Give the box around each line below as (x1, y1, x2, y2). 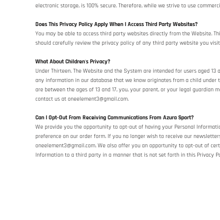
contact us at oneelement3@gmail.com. (35, 95, 129, 103)
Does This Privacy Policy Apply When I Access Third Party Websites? (35, 21, 198, 28)
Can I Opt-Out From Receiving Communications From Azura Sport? (35, 114, 194, 121)
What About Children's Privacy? (35, 58, 110, 65)
